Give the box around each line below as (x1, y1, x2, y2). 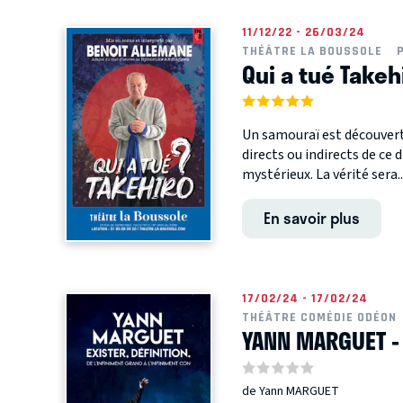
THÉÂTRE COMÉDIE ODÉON (241, 310, 397, 325)
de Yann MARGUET (241, 381, 339, 400)
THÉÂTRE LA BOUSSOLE (241, 44, 382, 58)
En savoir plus (263, 206, 360, 230)
